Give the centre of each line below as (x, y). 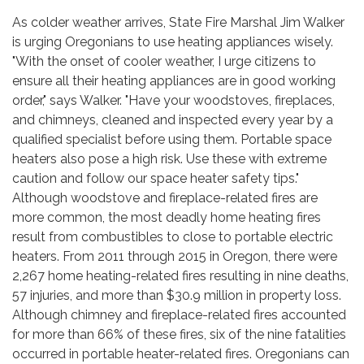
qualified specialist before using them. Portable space (172, 139)
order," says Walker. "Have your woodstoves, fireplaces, (173, 100)
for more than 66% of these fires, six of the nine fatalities (179, 334)
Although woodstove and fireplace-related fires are (165, 198)
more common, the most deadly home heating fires (167, 217)
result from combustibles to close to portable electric (173, 237)
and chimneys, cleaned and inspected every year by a (173, 120)
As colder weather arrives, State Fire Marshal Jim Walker (178, 22)
